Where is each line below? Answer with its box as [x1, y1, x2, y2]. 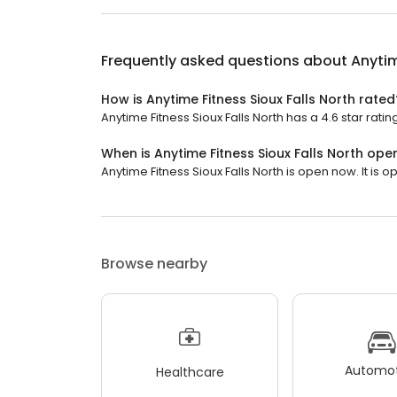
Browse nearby [101, 253, 207, 274]
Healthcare [155, 362, 224, 381]
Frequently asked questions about [101, 51, 351, 71]
